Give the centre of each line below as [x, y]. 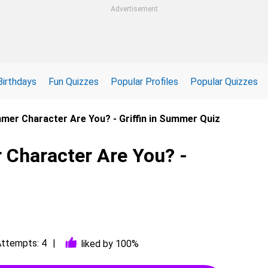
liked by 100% [110, 243]
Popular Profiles [144, 81]
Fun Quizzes [74, 81]
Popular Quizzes [224, 81]
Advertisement [134, 9]
